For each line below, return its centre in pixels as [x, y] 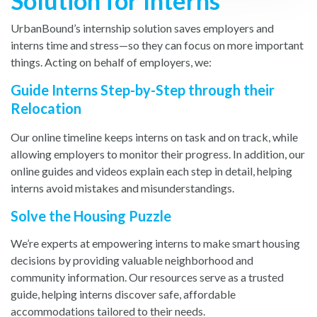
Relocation [46, 108]
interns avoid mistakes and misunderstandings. [125, 188]
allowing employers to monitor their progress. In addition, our [158, 154]
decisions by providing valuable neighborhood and [132, 260]
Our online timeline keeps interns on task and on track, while [154, 137]
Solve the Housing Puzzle [91, 216]
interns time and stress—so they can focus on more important [157, 45]
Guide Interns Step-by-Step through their [143, 90]
